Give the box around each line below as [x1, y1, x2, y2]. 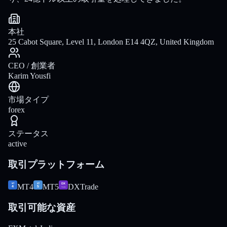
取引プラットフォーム [8, 159, 104, 170]
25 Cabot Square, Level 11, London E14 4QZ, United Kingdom [8, 37, 214, 46]
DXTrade [68, 182, 98, 192]
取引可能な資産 [8, 202, 75, 213]
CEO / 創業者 [8, 61, 55, 70]
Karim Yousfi [8, 71, 51, 80]
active [8, 139, 27, 148]
